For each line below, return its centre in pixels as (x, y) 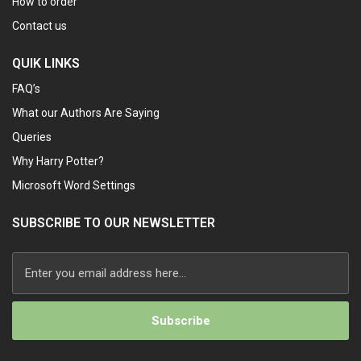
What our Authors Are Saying (86, 113)
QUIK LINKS (46, 64)
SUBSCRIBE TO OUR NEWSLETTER (114, 223)
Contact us (39, 26)
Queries (32, 137)
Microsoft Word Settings (74, 186)
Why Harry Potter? (58, 162)
